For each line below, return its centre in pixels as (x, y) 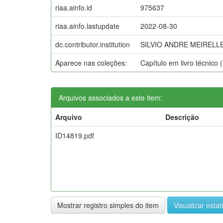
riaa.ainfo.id (74, 7)
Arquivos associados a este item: (111, 97)
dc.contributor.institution (93, 44)
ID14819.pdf (75, 135)
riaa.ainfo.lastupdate (87, 26)
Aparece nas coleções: (91, 62)
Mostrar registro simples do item (108, 205)
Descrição (182, 117)
